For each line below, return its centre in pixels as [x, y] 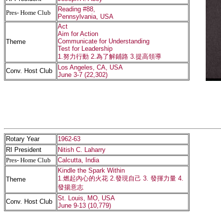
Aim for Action [78, 34]
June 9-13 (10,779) [84, 205]
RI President [24, 150]
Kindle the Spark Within [91, 170]
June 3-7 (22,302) [83, 75]
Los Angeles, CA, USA [90, 67]
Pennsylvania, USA [86, 17]
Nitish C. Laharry [82, 150]
